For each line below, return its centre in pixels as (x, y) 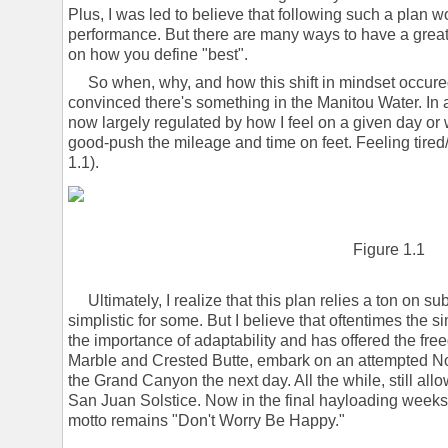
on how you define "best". (158, 55)
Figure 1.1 (388, 249)
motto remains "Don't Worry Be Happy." (206, 420)
